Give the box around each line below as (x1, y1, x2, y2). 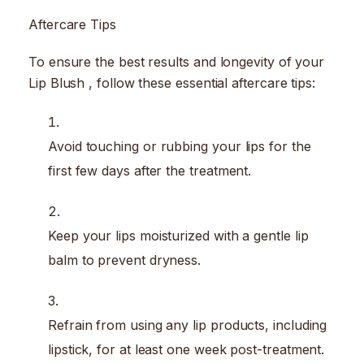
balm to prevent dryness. (48, 252, 201, 269)
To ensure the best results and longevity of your (28, 54, 325, 71)
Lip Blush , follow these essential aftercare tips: (28, 75, 316, 92)
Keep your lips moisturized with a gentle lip (48, 227, 309, 245)
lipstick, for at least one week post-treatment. (48, 341, 325, 358)
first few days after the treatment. (48, 162, 252, 180)
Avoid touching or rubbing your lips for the (48, 138, 311, 155)
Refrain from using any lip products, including (48, 317, 327, 334)
